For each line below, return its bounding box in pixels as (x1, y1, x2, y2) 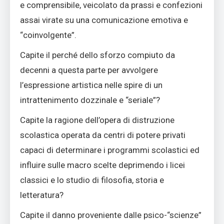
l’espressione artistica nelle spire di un (20, 80, 162, 90)
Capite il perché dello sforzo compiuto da (20, 50, 175, 60)
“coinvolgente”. (20, 30, 76, 40)
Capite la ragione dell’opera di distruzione (20, 115, 174, 125)
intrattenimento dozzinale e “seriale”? (20, 95, 160, 105)
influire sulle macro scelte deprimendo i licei (20, 160, 185, 170)
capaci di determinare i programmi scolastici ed (20, 145, 199, 155)
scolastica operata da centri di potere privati (20, 130, 185, 140)
